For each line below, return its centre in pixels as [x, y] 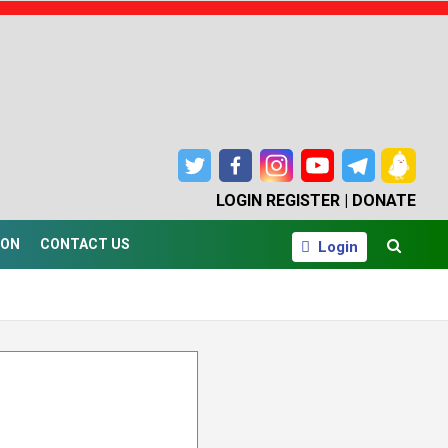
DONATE [384, 200]
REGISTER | [307, 200]
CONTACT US [85, 244]
